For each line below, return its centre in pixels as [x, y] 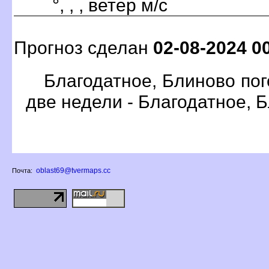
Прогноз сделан [83, 47]
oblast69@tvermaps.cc [73, 171]
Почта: [23, 171]
